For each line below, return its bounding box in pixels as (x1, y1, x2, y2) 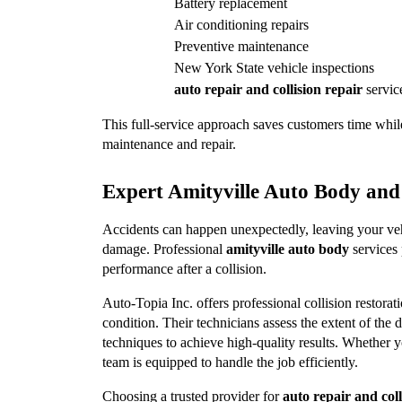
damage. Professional (102, 240, 226, 257)
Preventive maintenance (174, 38, 309, 54)
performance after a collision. (102, 260, 267, 276)
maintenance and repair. (102, 135, 236, 152)
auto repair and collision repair (174, 81, 363, 97)
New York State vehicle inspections (174, 59, 374, 75)
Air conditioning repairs (174, 16, 309, 32)
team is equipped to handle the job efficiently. (102, 354, 358, 370)
